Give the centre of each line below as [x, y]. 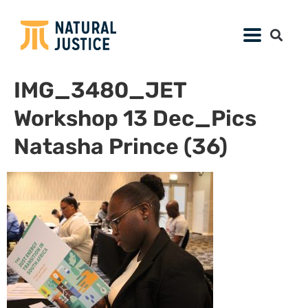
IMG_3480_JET [100, 90]
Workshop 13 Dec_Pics [135, 118]
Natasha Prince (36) [121, 146]
